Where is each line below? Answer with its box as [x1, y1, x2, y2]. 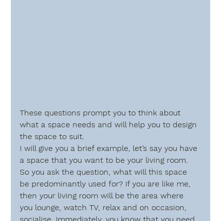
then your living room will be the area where [20, 190, 186, 200]
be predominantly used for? [20, 179, 123, 188]
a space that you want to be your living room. [20, 155, 193, 165]
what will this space [113, 167, 190, 177]
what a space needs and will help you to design [20, 119, 200, 129]
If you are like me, [123, 179, 193, 188]
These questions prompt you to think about [20, 108, 184, 117]
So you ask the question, [20, 167, 113, 177]
